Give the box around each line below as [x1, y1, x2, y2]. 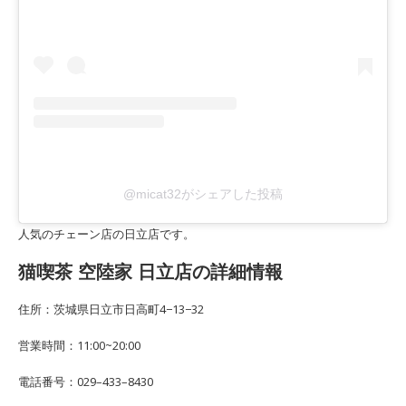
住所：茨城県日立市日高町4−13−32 [18, 300, 204, 317]
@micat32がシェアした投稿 [123, 186, 283, 201]
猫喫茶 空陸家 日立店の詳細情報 [18, 259, 283, 283]
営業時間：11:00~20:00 [18, 336, 140, 353]
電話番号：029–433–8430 [18, 372, 153, 390]
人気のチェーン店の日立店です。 [18, 225, 195, 242]
